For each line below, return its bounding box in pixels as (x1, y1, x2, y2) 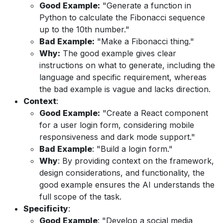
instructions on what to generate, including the (39, 60, 215, 70)
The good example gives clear (60, 48, 176, 58)
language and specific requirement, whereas (39, 72, 207, 82)
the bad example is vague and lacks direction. (39, 84, 211, 94)
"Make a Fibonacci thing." (95, 36, 194, 46)
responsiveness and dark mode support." (39, 131, 195, 142)
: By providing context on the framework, (58, 155, 214, 166)
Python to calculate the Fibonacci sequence (39, 12, 205, 22)
